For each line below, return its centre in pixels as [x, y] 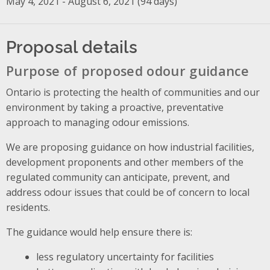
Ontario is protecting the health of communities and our [133, 92]
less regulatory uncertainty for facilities [125, 256]
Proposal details [72, 45]
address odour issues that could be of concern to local [128, 192]
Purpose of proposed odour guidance [127, 71]
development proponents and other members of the [125, 162]
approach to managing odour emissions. [98, 122]
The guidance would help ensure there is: [99, 232]
